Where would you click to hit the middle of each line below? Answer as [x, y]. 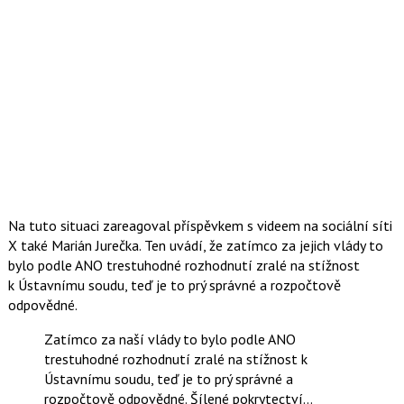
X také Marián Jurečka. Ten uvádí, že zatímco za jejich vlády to [195, 245]
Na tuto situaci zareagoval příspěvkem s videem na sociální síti [200, 225]
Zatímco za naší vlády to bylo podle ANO [170, 339]
